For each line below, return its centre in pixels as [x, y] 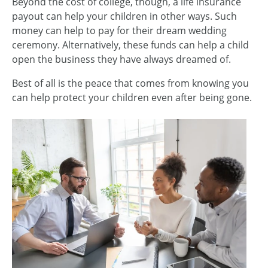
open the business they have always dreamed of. [121, 59]
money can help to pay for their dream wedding [119, 31]
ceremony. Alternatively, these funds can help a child [130, 45]
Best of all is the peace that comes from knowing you [130, 83]
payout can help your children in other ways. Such [124, 16]
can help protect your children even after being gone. [132, 98]
